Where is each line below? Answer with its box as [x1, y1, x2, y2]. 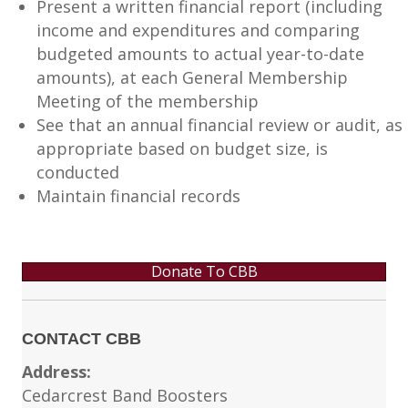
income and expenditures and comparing [36, 19, 360, 42]
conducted [36, 161, 119, 184]
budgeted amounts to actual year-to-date [36, 43, 364, 66]
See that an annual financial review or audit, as [36, 114, 403, 137]
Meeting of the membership [36, 90, 259, 113]
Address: [22, 361, 91, 383]
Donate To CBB [150, 261, 258, 282]
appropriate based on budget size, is [36, 138, 328, 160]
